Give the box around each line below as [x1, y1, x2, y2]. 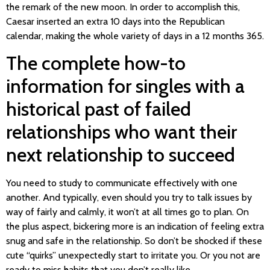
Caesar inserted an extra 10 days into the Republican [6, 15, 225, 27]
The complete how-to [6, 51, 186, 75]
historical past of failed [6, 97, 191, 121]
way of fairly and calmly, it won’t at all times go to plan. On [6, 206, 249, 218]
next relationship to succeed [6, 143, 235, 167]
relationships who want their [6, 120, 237, 144]
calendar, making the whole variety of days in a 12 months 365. [6, 30, 264, 42]
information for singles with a [6, 74, 245, 98]
